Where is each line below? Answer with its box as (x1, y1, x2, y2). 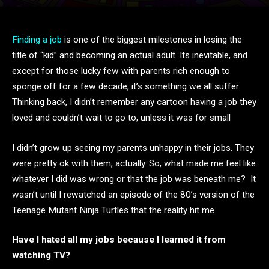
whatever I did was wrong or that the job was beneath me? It (12, 173, 256, 184)
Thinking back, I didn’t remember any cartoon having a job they (12, 97, 256, 107)
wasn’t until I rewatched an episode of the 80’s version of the (12, 189, 255, 200)
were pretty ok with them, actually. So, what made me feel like (12, 157, 256, 169)
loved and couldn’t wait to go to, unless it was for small (12, 112, 231, 123)
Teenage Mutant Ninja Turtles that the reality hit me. (12, 204, 216, 216)
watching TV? (12, 250, 70, 261)
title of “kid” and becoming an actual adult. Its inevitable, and (12, 50, 247, 61)
